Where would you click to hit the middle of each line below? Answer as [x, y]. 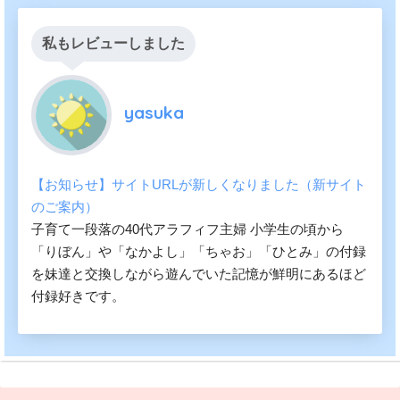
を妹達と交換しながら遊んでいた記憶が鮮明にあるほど [199, 273]
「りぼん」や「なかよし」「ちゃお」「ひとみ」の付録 [199, 251]
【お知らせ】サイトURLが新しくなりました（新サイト [199, 184]
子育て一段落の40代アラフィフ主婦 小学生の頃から [187, 229]
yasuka [154, 113]
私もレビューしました [113, 43]
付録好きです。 [78, 296]
